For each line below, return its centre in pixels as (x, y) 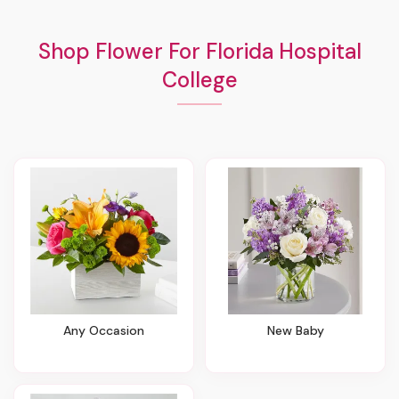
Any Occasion (108, 330)
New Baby (299, 330)
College (199, 79)
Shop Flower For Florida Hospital (199, 51)
